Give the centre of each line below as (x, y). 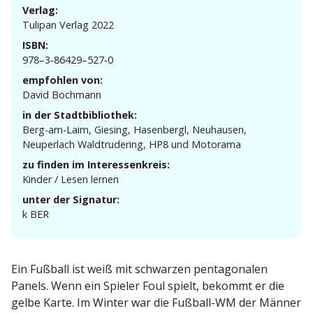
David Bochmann (62, 95)
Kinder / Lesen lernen (71, 180)
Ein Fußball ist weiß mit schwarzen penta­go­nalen (139, 269)
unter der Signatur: (71, 200)
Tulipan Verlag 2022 (68, 25)
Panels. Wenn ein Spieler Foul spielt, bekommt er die (148, 286)
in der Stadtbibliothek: (80, 115)
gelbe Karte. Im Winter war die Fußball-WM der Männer (156, 303)
